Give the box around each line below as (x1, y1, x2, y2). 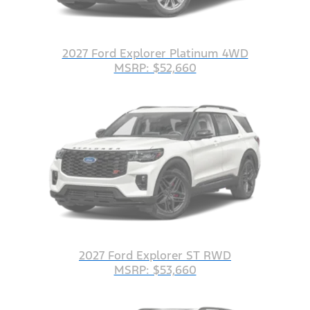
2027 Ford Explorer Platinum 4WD (62, 46, 248, 62)
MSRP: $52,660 (113, 60, 197, 76)
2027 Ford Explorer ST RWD (79, 248, 231, 264)
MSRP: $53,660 (113, 262, 197, 278)
